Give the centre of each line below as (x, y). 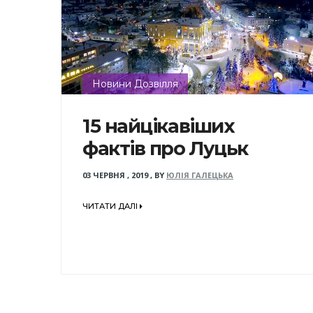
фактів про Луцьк (165, 148)
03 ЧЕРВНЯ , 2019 (115, 175)
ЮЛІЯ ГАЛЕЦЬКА (200, 175)
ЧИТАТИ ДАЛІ (111, 206)
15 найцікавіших (159, 126)
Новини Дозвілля (135, 84)
